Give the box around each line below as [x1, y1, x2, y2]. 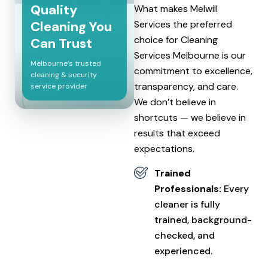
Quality [30, 1, 77, 19]
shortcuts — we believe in [134, 111, 246, 124]
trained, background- [154, 214, 252, 226]
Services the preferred [134, 18, 232, 31]
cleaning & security [30, 70, 97, 80]
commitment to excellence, [134, 65, 252, 77]
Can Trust [30, 35, 92, 52]
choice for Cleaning [134, 33, 218, 46]
